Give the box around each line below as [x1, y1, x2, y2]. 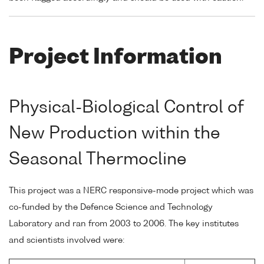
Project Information [9, 48, 222, 69]
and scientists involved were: [9, 236, 124, 245]
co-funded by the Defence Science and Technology [9, 203, 213, 212]
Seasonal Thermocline [9, 151, 187, 168]
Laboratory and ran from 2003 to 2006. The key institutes [9, 219, 239, 228]
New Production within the [9, 125, 220, 142]
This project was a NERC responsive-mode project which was [9, 186, 253, 195]
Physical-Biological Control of [9, 99, 243, 116]
